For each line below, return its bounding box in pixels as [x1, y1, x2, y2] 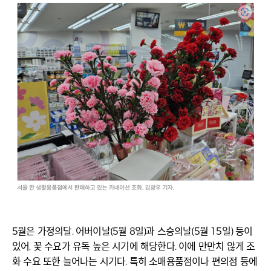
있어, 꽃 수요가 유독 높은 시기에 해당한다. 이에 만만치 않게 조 [12, 241, 255, 253]
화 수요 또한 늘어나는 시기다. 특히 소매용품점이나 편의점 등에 [12, 256, 257, 268]
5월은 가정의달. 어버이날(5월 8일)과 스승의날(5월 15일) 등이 [12, 226, 253, 238]
